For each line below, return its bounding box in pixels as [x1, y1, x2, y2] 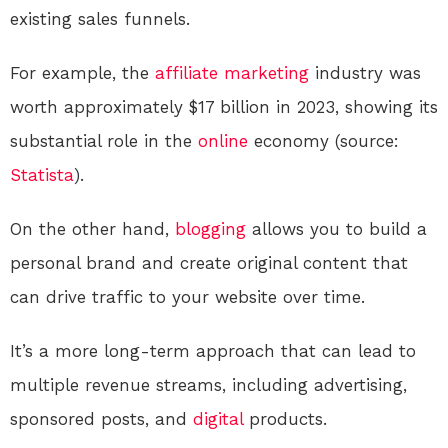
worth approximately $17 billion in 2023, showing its [10, 96, 438, 117]
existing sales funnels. [10, 8, 190, 29]
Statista [10, 164, 74, 185]
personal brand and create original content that [10, 252, 408, 273]
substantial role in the [10, 130, 198, 151]
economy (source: [248, 130, 399, 151]
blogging [175, 218, 246, 239]
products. [243, 408, 327, 429]
